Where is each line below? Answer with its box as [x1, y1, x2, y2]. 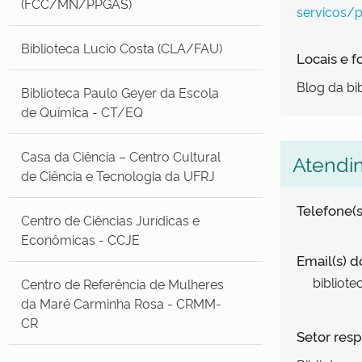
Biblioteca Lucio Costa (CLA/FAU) [21, 38, 223, 57]
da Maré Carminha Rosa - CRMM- [21, 293, 222, 312]
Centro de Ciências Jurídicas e [21, 210, 200, 229]
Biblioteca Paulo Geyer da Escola [21, 82, 220, 101]
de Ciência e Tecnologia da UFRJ [21, 166, 216, 184]
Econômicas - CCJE [21, 229, 141, 248]
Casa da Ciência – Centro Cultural [21, 146, 221, 165]
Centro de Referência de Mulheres [21, 274, 225, 293]
